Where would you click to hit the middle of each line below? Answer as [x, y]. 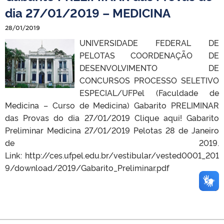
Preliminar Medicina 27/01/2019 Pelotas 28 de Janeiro [112, 130]
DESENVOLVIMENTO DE [149, 67]
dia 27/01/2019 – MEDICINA [88, 12]
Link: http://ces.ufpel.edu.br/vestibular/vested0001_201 [112, 155]
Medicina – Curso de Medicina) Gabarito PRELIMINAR [112, 105]
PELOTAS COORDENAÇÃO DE [149, 55]
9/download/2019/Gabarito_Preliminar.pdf [87, 167]
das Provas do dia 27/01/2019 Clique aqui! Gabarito [112, 117]
